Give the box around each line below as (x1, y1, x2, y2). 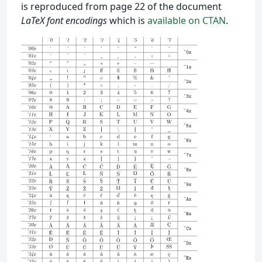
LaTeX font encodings (21, 13, 107, 27)
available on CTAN (147, 13, 226, 27)
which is (107, 13, 147, 27)
